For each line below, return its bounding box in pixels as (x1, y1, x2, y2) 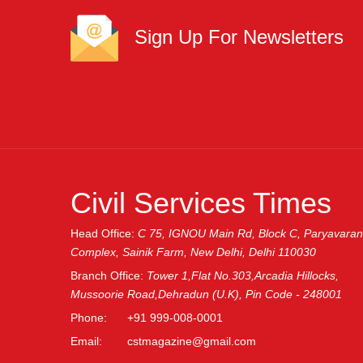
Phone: (70, 311, 107, 325)
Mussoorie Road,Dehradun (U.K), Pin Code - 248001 (70, 288, 342, 301)
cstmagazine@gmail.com (127, 335, 256, 348)
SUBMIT (108, 99, 148, 112)
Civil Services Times (70, 186, 331, 220)
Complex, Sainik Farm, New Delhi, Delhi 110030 (70, 246, 316, 259)
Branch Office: (70, 269, 143, 283)
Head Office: (70, 227, 135, 241)
